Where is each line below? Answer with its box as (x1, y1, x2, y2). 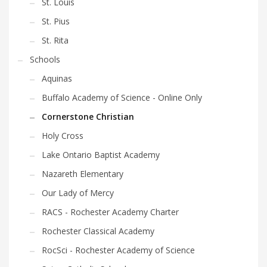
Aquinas (42, 73, 72, 85)
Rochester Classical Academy (42, 225, 154, 237)
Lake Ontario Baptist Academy (42, 149, 160, 161)
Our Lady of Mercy (42, 187, 114, 199)
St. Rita (42, 35, 69, 46)
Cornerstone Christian (42, 111, 134, 123)
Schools (30, 54, 60, 66)
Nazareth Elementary (42, 168, 123, 180)
